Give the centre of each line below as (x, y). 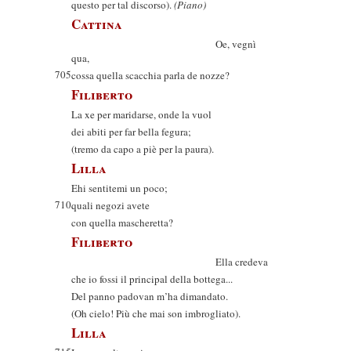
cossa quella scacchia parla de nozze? (150, 75)
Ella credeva (170, 262)
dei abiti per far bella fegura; (131, 132)
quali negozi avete (110, 205)
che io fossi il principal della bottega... (152, 279)
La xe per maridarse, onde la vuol (141, 114)
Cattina (97, 24)
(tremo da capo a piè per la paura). (143, 149)
